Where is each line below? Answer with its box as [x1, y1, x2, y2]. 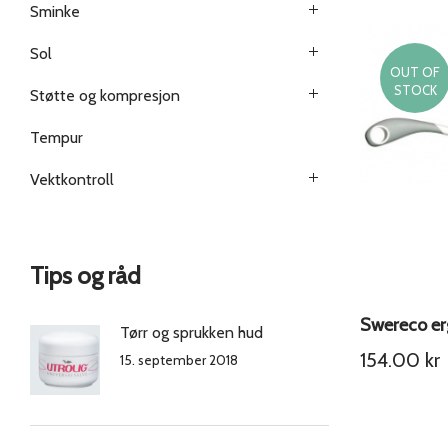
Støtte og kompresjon [30, 86, 180, 105]
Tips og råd [30, 261, 141, 290]
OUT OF [390, 64, 440, 81]
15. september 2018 [120, 352, 238, 368]
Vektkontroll [30, 170, 114, 189]
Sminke [30, 2, 80, 21]
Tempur [30, 128, 83, 147]
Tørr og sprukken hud [120, 323, 263, 342]
